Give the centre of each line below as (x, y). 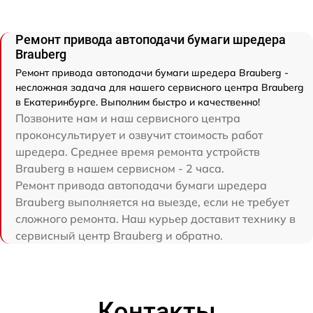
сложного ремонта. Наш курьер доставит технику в (155, 219)
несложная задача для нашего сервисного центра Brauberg (160, 88)
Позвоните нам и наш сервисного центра (128, 118)
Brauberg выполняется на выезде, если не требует (152, 202)
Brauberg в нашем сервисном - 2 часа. (120, 169)
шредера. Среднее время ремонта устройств (138, 152)
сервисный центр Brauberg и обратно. (119, 236)
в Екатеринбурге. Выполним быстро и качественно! (138, 102)
